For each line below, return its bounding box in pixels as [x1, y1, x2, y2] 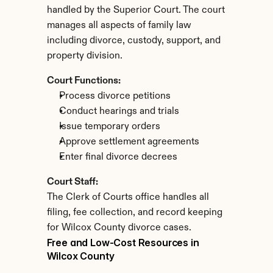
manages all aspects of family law [46, 21, 191, 30]
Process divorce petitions [58, 91, 171, 101]
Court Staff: [46, 177, 98, 187]
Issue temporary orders [58, 122, 160, 132]
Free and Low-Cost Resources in [46, 236, 199, 249]
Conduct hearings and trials [58, 107, 179, 116]
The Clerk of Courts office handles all [46, 193, 209, 202]
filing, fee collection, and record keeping [46, 208, 222, 218]
